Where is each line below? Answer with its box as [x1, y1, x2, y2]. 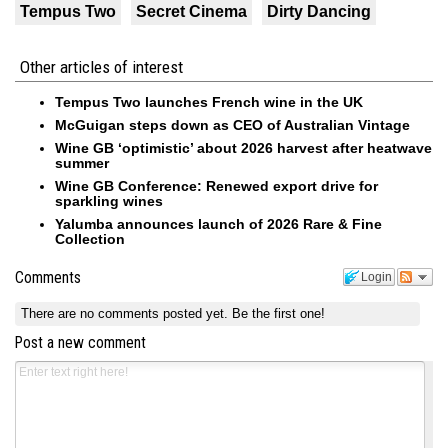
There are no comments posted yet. [21, 306, 233, 322]
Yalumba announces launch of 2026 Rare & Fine [55, 215, 382, 232]
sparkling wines [55, 192, 163, 209]
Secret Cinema [136, 2, 247, 20]
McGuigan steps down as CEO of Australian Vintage [55, 116, 410, 133]
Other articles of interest [20, 56, 183, 77]
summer [55, 154, 109, 171]
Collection [55, 230, 125, 247]
